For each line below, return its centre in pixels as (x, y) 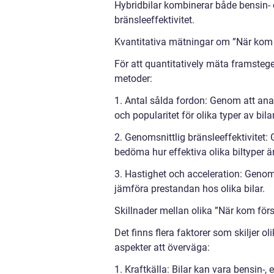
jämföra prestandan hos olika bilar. (190, 188)
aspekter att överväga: (162, 247)
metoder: (133, 78)
